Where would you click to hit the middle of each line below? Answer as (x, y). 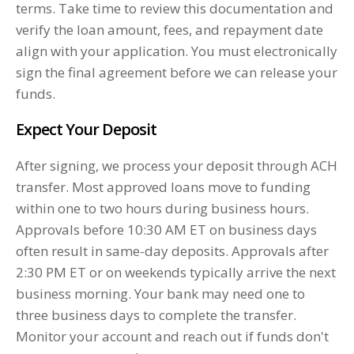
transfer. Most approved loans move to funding (163, 187)
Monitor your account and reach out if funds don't (172, 337)
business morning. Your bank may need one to (160, 294)
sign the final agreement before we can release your (177, 73)
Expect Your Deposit (86, 130)
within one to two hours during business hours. (162, 209)
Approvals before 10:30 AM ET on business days (166, 230)
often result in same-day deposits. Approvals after (172, 251)
